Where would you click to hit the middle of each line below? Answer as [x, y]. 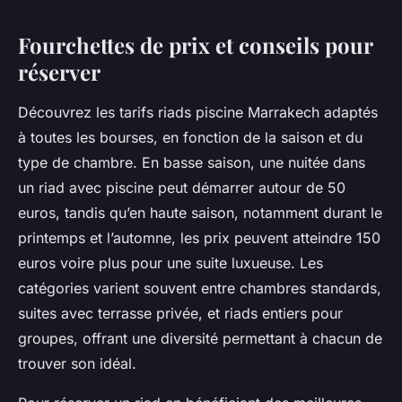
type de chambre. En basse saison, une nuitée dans [192, 163]
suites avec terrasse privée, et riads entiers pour [180, 314]
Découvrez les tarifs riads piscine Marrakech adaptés [198, 113]
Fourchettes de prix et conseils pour [195, 45]
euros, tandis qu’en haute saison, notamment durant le [200, 213]
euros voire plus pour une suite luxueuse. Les [170, 263]
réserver [59, 72]
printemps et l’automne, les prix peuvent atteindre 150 [199, 238]
